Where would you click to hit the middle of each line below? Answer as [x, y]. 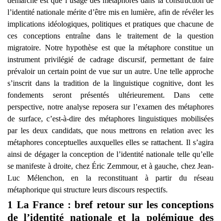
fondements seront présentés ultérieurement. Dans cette [110, 95]
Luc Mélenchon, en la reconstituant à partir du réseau [110, 178]
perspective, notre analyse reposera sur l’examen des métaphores [110, 107]
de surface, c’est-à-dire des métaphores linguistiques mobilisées [110, 118]
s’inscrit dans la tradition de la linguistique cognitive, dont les [110, 83]
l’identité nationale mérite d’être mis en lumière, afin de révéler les [110, 12]
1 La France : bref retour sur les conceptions [110, 204]
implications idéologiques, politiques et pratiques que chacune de [110, 24]
